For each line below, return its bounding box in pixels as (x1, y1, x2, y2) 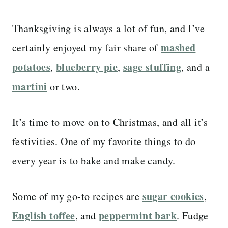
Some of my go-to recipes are (12, 189, 142, 203)
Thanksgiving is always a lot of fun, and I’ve (12, 21, 205, 35)
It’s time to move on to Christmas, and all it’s (12, 115, 208, 129)
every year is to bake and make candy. (12, 153, 176, 167)
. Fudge (177, 208, 209, 222)
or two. (47, 79, 80, 93)
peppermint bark (99, 208, 177, 223)
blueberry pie (56, 59, 118, 74)
